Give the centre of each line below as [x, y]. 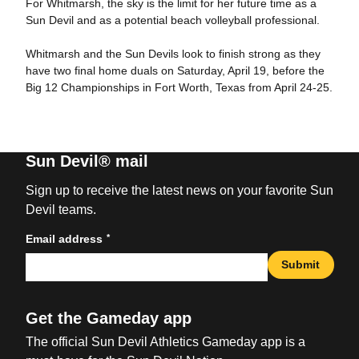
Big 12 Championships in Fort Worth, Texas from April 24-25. [179, 87]
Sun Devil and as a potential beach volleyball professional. [172, 20]
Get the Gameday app [108, 318]
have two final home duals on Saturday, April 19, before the [175, 71]
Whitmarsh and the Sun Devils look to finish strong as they [173, 54]
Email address [64, 239]
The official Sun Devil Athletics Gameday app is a [165, 342]
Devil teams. [61, 210]
